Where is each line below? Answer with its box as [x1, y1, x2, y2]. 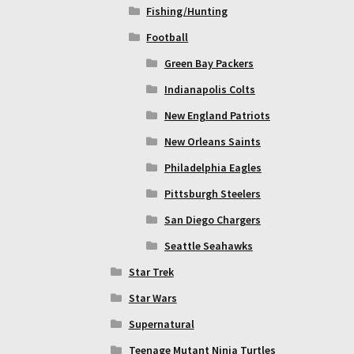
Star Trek [128, 264, 174, 279]
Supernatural [128, 316, 194, 331]
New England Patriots [164, 107, 270, 122]
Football [146, 29, 189, 44]
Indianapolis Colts [164, 81, 255, 96]
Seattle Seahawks [164, 238, 253, 253]
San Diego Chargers [164, 212, 261, 227]
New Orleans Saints [164, 134, 261, 149]
